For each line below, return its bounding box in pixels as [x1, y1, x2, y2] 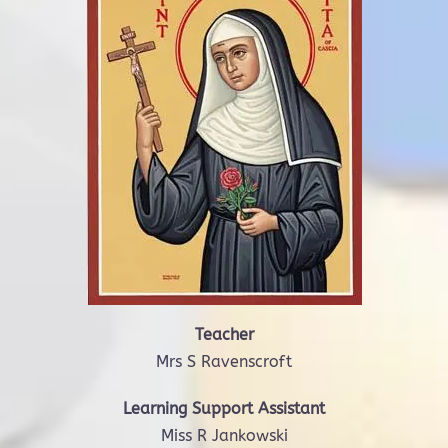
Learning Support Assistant [123, 399, 325, 418]
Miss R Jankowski [160, 426, 288, 445]
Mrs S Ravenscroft [156, 352, 292, 371]
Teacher [194, 325, 254, 344]
